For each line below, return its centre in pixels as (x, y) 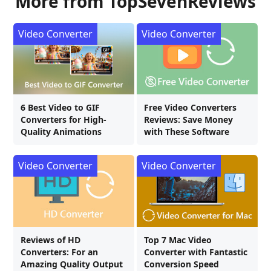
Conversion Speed (181, 264)
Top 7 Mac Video (178, 240)
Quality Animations (61, 132)
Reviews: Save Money (188, 120)
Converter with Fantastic (196, 252)
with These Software (187, 132)
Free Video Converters (190, 108)
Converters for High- (64, 120)
